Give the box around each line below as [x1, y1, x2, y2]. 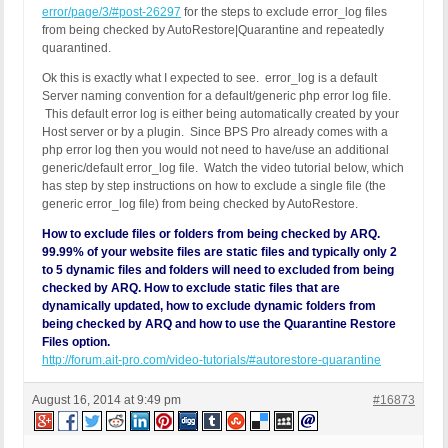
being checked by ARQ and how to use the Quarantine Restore [42, 317, 396, 332]
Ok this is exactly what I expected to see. [42, 71, 265, 86]
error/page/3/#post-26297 [42, 5, 181, 20]
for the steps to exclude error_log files [181, 5, 387, 20]
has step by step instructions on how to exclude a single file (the [42, 179, 386, 194]
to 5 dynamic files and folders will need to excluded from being [42, 263, 394, 278]
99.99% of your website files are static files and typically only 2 [42, 245, 397, 260]
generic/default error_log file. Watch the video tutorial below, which [42, 161, 404, 176]
